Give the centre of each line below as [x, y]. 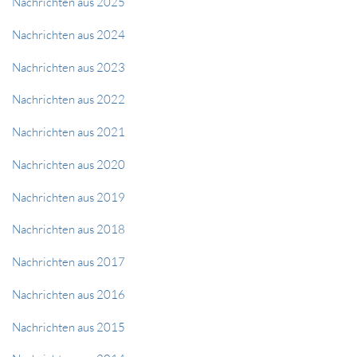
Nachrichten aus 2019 [69, 197]
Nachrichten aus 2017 [69, 262]
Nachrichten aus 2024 [69, 34]
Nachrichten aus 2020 [69, 164]
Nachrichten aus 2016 [69, 294]
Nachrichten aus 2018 [69, 229]
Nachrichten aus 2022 [69, 100]
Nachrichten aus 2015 [69, 327]
